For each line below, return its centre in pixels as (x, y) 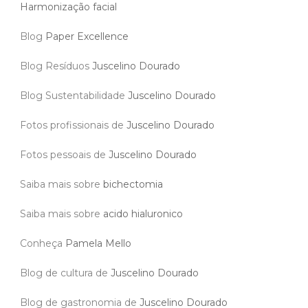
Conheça (43, 243)
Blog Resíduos (56, 66)
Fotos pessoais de (64, 154)
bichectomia (133, 184)
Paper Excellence (87, 36)
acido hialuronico (143, 213)
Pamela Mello (98, 243)
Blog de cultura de (65, 273)
